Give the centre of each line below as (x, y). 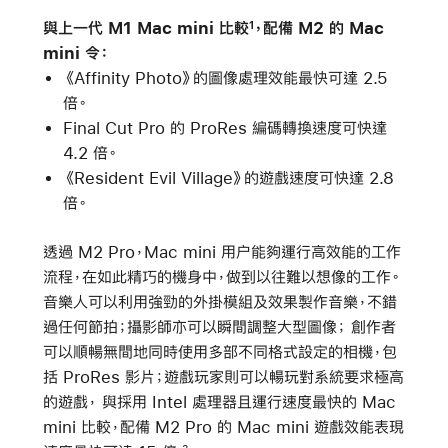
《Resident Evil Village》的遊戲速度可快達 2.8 (228, 178)
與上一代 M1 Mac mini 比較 (145, 28)
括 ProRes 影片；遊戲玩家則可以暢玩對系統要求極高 (223, 377)
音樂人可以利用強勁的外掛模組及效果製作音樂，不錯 (219, 302)
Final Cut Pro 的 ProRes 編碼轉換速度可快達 (224, 128)
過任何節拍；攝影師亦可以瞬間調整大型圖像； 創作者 (219, 327)
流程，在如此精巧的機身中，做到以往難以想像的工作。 (221, 277)
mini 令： (75, 53)
